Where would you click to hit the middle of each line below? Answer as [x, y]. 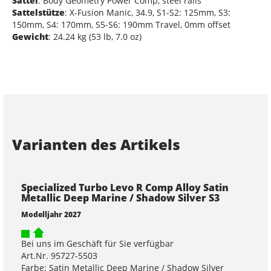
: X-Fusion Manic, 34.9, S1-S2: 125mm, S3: [148, 12]
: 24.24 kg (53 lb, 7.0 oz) [95, 36]
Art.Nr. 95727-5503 [59, 255]
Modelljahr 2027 [51, 214]
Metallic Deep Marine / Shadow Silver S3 [120, 198]
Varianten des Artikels [96, 144]
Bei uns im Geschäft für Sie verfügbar [97, 243]
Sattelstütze [38, 12]
